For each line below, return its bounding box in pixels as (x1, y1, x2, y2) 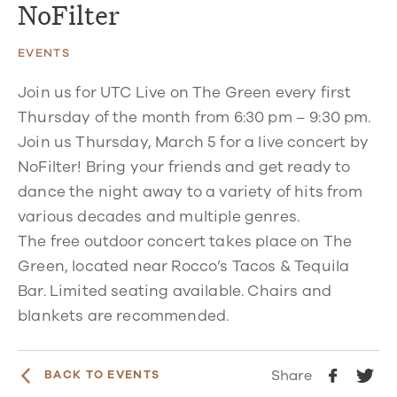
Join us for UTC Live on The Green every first (18, 82, 352, 103)
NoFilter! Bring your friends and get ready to (18, 156, 351, 177)
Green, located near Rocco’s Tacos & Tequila (18, 255, 350, 276)
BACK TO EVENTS (44, 367, 160, 384)
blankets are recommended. (18, 305, 230, 326)
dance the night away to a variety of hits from (18, 181, 362, 202)
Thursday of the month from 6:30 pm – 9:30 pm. (18, 106, 371, 128)
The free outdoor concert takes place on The (18, 230, 353, 252)
